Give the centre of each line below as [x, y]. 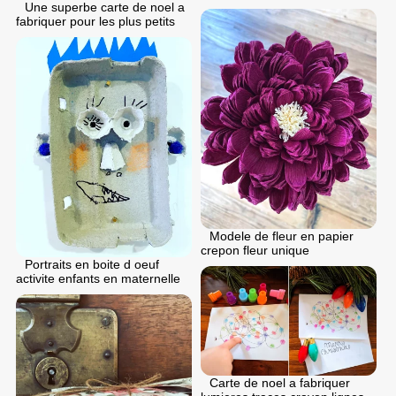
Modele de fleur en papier [282, 236]
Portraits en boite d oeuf [92, 264]
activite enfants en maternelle [98, 278]
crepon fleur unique [255, 251]
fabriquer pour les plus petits [95, 21]
